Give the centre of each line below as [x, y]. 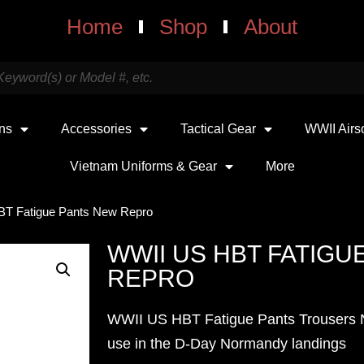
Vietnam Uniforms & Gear [143, 166]
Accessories [96, 129]
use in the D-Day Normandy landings [227, 344]
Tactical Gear [218, 129]
